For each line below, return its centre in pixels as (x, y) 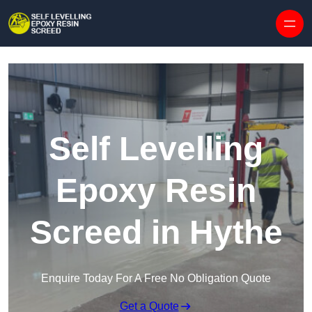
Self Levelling (156, 149)
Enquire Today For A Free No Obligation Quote (156, 279)
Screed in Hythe (156, 233)
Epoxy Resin (156, 191)
